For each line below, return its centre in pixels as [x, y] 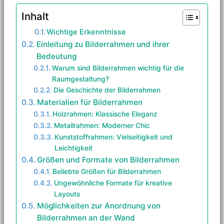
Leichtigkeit [73, 148]
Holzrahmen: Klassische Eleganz [105, 114]
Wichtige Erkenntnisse [86, 32]
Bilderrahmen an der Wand [86, 217]
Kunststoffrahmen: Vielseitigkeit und [113, 137]
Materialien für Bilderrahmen [90, 102]
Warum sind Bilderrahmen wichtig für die [118, 68]
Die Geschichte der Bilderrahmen [107, 90]
